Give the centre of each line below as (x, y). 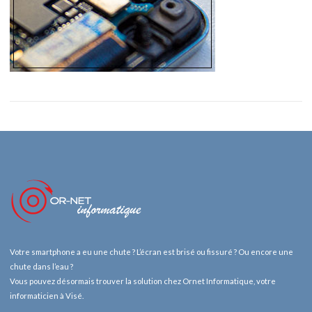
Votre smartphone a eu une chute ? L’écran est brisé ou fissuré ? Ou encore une (151, 251)
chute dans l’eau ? (41, 266)
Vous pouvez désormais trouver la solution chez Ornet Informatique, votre (143, 281)
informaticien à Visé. (47, 295)
